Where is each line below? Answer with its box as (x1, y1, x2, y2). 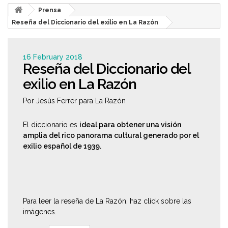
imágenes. (23, 208, 56, 216)
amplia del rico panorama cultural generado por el (23, 131, 199, 139)
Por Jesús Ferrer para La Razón (23, 97, 126, 105)
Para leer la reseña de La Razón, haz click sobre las (23, 197, 191, 205)
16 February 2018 (23, 53, 82, 61)
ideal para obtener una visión (79, 121, 181, 129)
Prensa (38, 7, 61, 14)
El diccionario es (23, 121, 79, 129)
